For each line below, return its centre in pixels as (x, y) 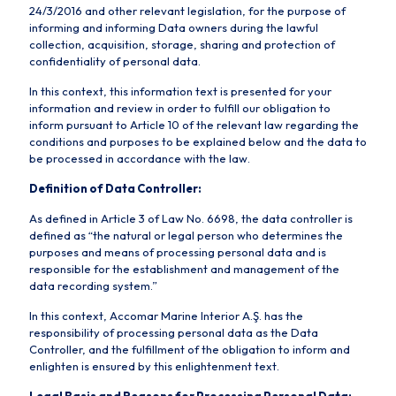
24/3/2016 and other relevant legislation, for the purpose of (187, 11)
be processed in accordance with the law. (140, 158)
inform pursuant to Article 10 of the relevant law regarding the (194, 125)
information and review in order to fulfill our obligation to (180, 108)
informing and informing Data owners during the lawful (174, 27)
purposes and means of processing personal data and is (178, 252)
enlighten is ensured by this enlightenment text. (154, 366)
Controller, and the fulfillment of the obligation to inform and (190, 349)
